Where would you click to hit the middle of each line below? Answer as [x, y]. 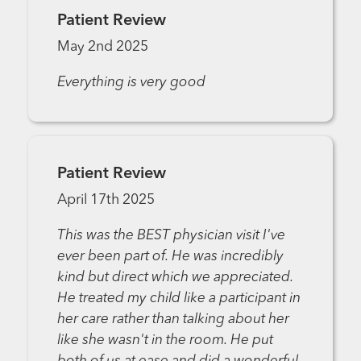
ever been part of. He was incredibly [170, 257]
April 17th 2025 [106, 201]
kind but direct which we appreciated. [175, 278]
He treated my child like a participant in [178, 299]
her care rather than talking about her [173, 320]
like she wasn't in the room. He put [165, 341]
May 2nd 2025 [102, 48]
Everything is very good [131, 82]
